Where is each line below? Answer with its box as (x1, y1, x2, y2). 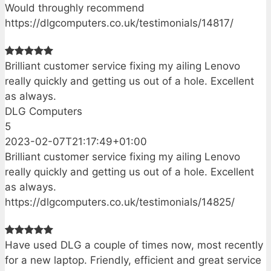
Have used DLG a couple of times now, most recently (5, 238, 263, 251)
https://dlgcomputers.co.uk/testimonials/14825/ (5, 195, 235, 208)
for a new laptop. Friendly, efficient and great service (5, 253, 261, 266)
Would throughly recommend (5, 2, 145, 15)
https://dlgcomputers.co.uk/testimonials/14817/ (5, 17, 233, 30)
